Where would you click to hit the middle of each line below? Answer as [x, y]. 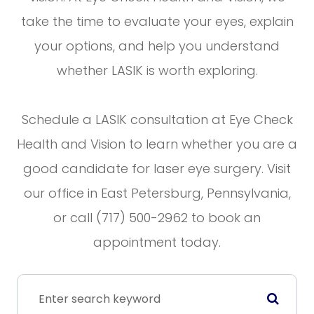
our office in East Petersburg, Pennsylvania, [157, 193]
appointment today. [157, 243]
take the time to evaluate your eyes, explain [157, 22]
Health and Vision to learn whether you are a [157, 144]
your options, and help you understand [157, 46]
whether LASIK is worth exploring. [157, 71]
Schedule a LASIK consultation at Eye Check [157, 120]
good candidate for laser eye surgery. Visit [157, 169]
